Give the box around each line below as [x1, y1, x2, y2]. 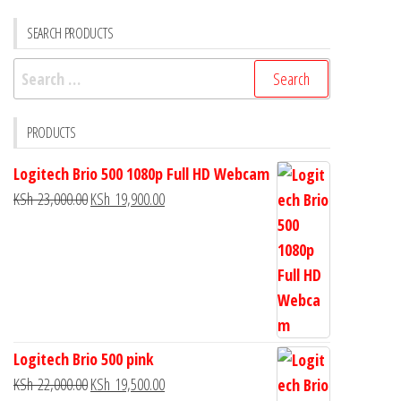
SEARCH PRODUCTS [27, 23, 114, 44]
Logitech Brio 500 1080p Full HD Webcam [13, 163, 269, 185]
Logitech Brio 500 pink [13, 348, 154, 371]
